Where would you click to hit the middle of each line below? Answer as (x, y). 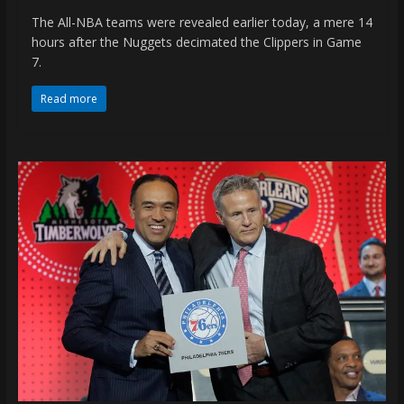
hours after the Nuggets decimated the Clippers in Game (196, 41)
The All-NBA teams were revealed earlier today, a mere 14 (202, 22)
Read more (69, 98)
